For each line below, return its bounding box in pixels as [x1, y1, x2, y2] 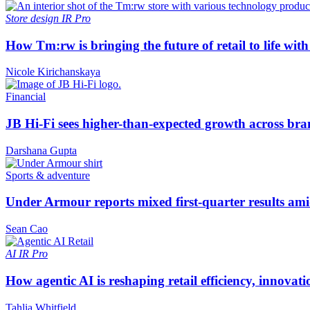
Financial [6, 91, 46, 103]
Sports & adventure [6, 169, 90, 181]
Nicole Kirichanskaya [6, 66, 100, 78]
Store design [6, 12, 62, 24]
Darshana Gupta [6, 144, 77, 156]
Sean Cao [6, 223, 48, 235]
